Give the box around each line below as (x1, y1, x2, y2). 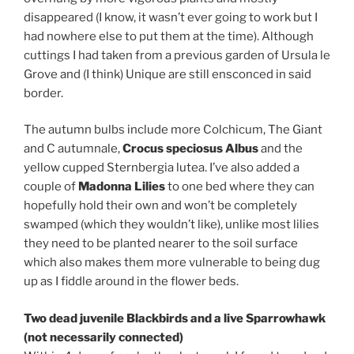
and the (258, 141, 303, 156)
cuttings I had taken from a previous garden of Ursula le (24, 47, 330, 62)
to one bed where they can (165, 179, 314, 194)
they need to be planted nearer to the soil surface (24, 236, 298, 251)
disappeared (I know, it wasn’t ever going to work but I (24, 9, 318, 24)
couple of (24, 179, 78, 194)
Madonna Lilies (78, 179, 165, 194)
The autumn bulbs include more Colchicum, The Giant (24, 122, 322, 137)
